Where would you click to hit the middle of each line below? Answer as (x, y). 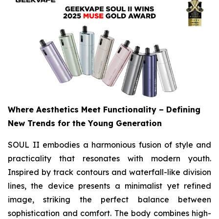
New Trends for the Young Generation (85, 123)
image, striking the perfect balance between (109, 199)
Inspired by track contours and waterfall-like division (109, 172)
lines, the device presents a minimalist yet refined (109, 186)
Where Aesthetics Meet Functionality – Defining (104, 109)
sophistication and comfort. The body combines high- (109, 213)
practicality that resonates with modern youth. (109, 158)
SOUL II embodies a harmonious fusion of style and (109, 144)
